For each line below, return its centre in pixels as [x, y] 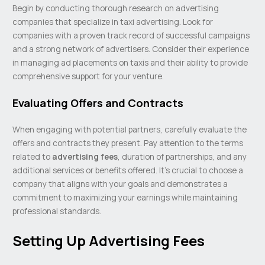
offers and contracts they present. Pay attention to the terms [128, 143]
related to [33, 157]
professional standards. [57, 211]
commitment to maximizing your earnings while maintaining [125, 198]
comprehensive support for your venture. [88, 76]
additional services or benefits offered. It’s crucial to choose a [128, 170]
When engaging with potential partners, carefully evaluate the [130, 130]
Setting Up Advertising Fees [109, 241]
